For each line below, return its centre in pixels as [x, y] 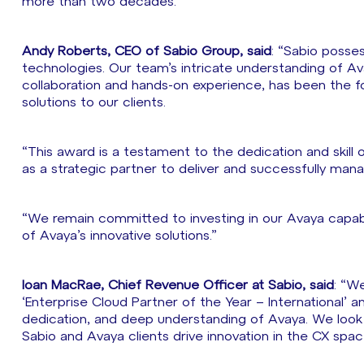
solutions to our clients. [98, 103]
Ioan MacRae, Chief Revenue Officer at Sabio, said [178, 286]
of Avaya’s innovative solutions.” [121, 236]
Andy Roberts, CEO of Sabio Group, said [147, 52]
